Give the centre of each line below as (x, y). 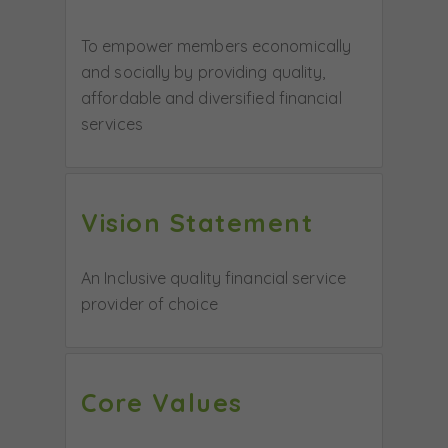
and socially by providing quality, (203, 72)
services (112, 124)
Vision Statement (197, 222)
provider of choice (149, 304)
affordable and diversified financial (211, 98)
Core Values (162, 402)
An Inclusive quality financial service (213, 278)
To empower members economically (216, 46)
